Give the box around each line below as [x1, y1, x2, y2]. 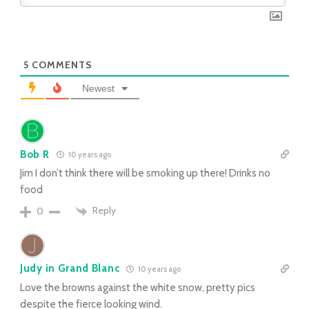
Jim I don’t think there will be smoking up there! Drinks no [20, 167, 270, 179]
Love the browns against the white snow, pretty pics [20, 281, 255, 294]
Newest [82, 83, 114, 94]
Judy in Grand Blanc [20, 262, 120, 275]
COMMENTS [29, 59, 92, 71]
